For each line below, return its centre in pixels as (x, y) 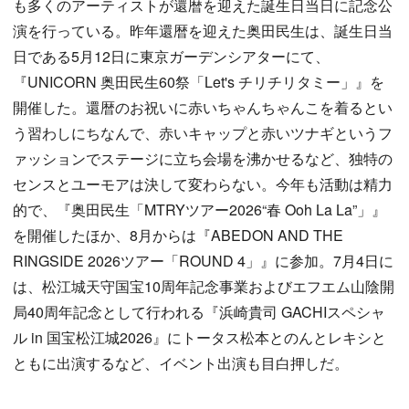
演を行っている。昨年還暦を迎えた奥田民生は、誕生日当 (203, 31)
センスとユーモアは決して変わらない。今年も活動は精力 (203, 184)
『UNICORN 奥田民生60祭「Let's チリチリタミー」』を (199, 82)
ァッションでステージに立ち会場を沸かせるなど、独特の (203, 158)
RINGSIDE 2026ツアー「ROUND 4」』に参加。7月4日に (203, 261)
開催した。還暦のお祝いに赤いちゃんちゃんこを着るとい (203, 107)
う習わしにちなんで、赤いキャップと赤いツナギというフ (203, 133)
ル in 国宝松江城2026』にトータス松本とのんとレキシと (199, 337)
